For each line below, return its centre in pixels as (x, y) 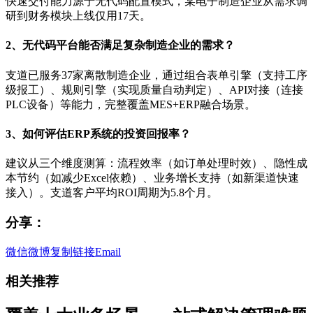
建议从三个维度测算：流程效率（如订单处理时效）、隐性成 (156, 163)
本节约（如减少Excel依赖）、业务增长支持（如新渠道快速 (152, 178)
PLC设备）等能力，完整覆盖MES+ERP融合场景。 (131, 104)
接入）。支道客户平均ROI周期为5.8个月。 (112, 193)
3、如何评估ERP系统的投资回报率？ (98, 133)
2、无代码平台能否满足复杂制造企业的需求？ (120, 45)
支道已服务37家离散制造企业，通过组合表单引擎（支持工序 (156, 75)
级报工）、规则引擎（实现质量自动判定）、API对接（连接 (154, 89)
